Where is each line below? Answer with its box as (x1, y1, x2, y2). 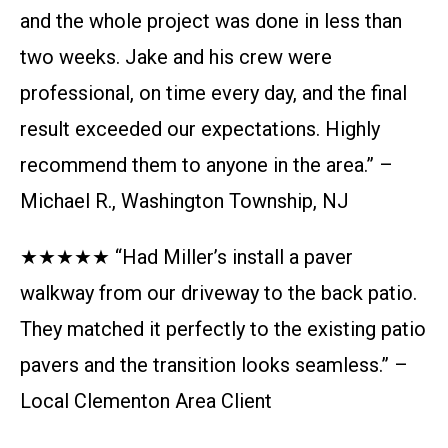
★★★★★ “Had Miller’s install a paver (20, 245, 353, 269)
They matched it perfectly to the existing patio (20, 317, 426, 341)
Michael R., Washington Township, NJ (20, 189, 349, 213)
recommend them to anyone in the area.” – (20, 153, 393, 177)
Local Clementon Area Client (20, 389, 272, 413)
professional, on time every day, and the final (20, 81, 407, 105)
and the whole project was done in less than (20, 9, 402, 33)
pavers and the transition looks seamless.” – (20, 353, 408, 377)
